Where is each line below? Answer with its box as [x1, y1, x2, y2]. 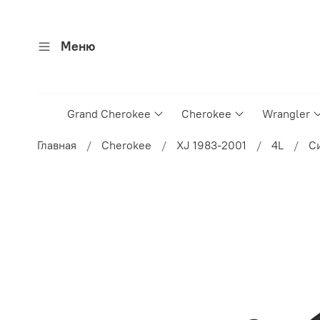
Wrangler [262, 106, 311, 121]
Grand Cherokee [66, 106, 151, 121]
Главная [37, 138, 76, 153]
